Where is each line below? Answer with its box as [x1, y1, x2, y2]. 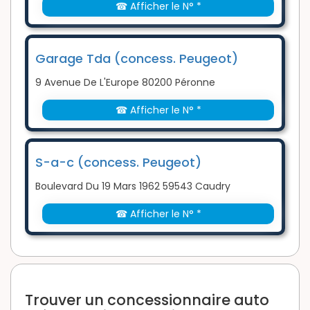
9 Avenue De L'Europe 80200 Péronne [35, 75, 215, 90]
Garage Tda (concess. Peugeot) [35, 50, 238, 68]
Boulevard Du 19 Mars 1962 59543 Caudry [35, 179, 230, 194]
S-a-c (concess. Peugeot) [35, 154, 201, 172]
